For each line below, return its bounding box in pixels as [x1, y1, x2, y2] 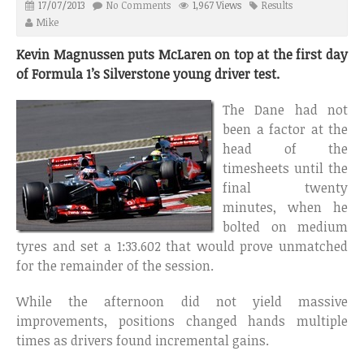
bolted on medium [223, 218, 348, 236]
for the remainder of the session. [16, 257, 214, 275]
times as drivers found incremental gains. [16, 331, 269, 350]
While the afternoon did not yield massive [16, 292, 348, 311]
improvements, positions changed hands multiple [16, 312, 348, 331]
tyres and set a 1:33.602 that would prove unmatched [16, 237, 348, 256]
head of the [223, 140, 348, 158]
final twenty [223, 179, 348, 197]
